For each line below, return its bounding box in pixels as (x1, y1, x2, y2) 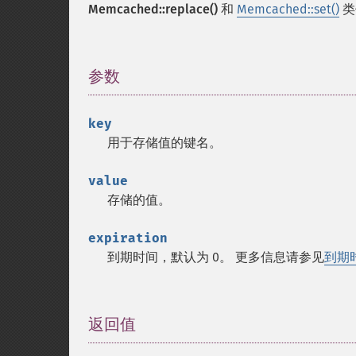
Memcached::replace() (88, 2, 218, 17)
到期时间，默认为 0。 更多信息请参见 (107, 250, 324, 265)
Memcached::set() (237, 2, 339, 17)
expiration (88, 230, 168, 246)
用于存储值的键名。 (107, 135, 222, 150)
